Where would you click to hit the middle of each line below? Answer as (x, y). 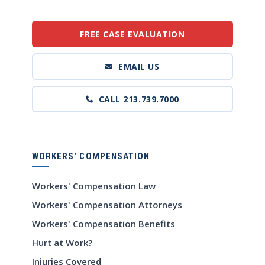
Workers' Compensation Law (94, 186)
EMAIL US (139, 66)
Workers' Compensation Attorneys (107, 205)
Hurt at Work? (62, 243)
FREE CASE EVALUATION (132, 34)
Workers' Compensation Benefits (104, 224)
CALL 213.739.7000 (139, 99)
